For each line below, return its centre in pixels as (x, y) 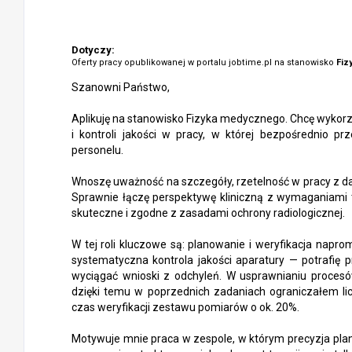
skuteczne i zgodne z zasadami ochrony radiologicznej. (208, 213)
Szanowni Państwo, (121, 87)
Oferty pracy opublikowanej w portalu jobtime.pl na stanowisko (204, 62)
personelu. (97, 150)
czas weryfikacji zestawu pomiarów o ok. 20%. (185, 307)
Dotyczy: (93, 50)
